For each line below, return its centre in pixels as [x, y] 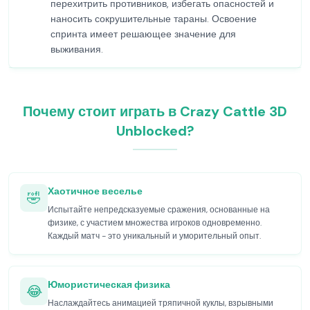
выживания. [77, 49]
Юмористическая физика [109, 284]
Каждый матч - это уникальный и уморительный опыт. [154, 236]
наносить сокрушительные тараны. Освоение [154, 19]
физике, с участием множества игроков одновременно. [155, 223]
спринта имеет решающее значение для [143, 34]
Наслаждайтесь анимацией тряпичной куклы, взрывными [161, 303]
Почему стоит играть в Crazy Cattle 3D [155, 111]
